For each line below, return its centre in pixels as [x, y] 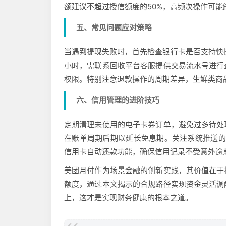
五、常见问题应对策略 [114, 27]
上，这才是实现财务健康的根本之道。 [128, 197]
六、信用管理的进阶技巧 [118, 100]
